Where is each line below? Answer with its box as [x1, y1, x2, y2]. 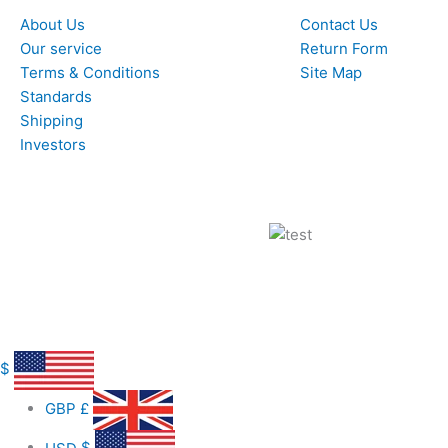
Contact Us [300, 14, 378, 34]
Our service [20, 38, 102, 58]
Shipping [20, 110, 83, 130]
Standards [20, 86, 92, 106]
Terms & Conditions [20, 62, 160, 82]
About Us [20, 14, 85, 34]
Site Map [300, 62, 362, 82]
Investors [20, 134, 86, 154]
